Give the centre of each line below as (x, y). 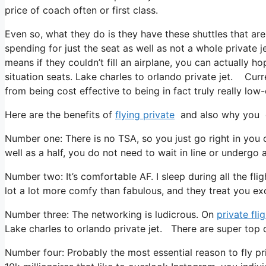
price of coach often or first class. (81, 10)
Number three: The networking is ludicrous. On (111, 214)
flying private (145, 114)
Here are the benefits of (60, 114)
